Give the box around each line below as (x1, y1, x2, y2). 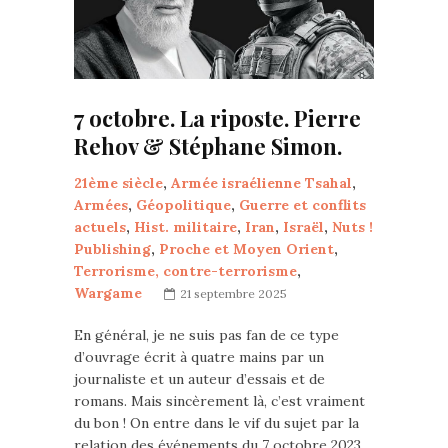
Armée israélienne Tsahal (171, 173, 352, 192)
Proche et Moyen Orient (159, 239, 334, 258)
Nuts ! (332, 217, 373, 236)
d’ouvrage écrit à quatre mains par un (74, 347, 324, 366)
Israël (283, 217, 324, 236)
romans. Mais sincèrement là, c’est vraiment (74, 391, 365, 410)
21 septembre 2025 (180, 285, 287, 301)
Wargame (74, 283, 142, 302)
